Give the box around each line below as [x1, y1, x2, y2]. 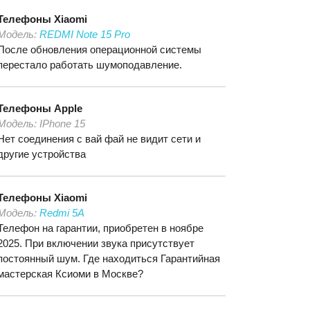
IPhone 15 [39, 118, 85, 129]
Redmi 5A [39, 207, 84, 219]
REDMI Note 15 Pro [39, 28, 130, 40]
